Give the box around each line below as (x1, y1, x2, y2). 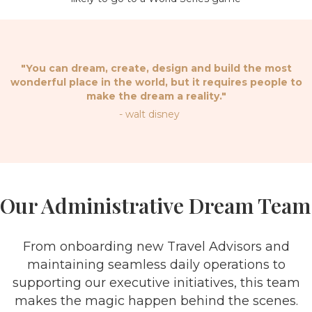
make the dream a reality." (86, 90, 226, 102)
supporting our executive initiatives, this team (12, 275, 300, 290)
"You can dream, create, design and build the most (20, 62, 292, 75)
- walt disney (118, 108, 180, 120)
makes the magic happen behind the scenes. (14, 293, 298, 309)
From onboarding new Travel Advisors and (22, 239, 290, 254)
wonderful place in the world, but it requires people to (10, 76, 302, 88)
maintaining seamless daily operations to (26, 257, 286, 272)
